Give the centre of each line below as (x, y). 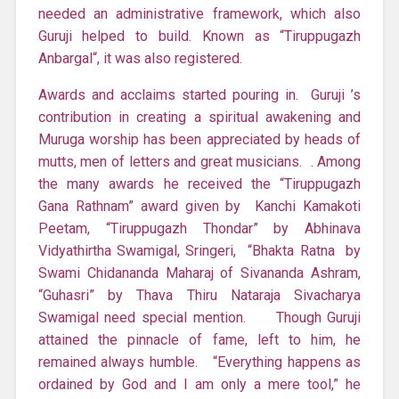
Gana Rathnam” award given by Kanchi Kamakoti (199, 206)
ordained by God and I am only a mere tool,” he (199, 384)
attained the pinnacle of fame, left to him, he (199, 339)
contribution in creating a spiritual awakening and (199, 117)
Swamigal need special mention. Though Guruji (199, 317)
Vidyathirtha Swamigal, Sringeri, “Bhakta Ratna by (199, 250)
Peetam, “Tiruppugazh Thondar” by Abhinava (199, 228)
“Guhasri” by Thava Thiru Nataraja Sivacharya (199, 295)
